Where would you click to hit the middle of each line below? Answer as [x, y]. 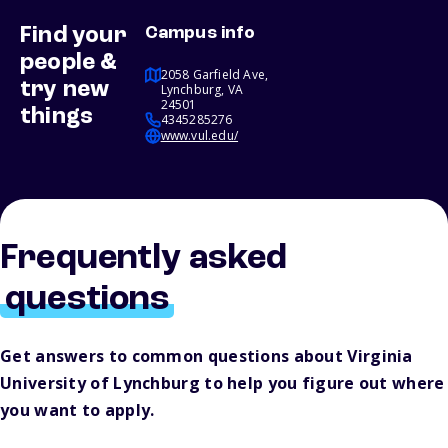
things [57, 117]
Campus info [199, 33]
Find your [73, 36]
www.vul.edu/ [199, 136]
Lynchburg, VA [202, 90]
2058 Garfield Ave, [214, 75]
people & [69, 63]
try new [65, 90]
